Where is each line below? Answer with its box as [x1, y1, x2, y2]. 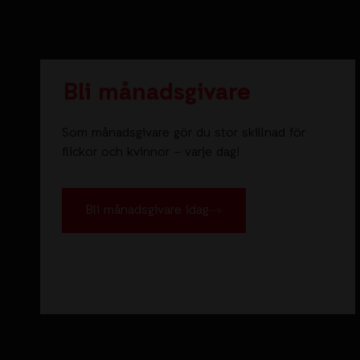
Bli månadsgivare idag [86, 202, 209, 220]
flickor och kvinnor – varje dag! [62, 144, 239, 162]
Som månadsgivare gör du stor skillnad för [62, 125, 305, 143]
